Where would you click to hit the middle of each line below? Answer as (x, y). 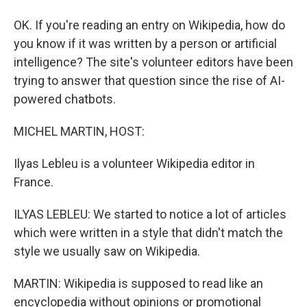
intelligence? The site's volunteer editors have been (153, 62)
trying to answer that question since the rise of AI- (149, 81)
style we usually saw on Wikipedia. (107, 251)
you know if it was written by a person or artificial (145, 44)
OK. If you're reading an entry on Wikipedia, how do (149, 25)
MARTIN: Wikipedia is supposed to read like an (138, 283)
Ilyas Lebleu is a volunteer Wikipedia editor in (134, 163)
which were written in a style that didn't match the (148, 233)
